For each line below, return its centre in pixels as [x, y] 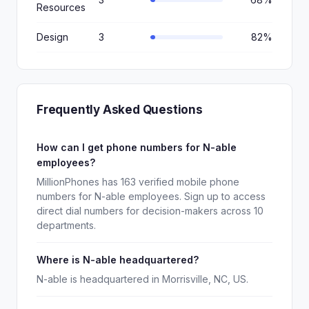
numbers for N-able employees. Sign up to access [151, 196]
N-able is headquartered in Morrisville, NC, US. [142, 279]
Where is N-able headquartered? [118, 260]
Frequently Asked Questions [120, 110]
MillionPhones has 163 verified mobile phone [138, 182]
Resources [61, 7]
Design [52, 37]
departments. [66, 225]
